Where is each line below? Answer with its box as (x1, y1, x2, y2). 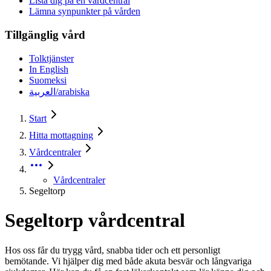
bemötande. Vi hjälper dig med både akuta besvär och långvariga (5, 255, 252, 266)
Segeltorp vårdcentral (5, 209, 185, 232)
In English (29, 64, 68, 74)
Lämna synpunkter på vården (29, 6, 140, 17)
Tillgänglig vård (5, 28, 85, 42)
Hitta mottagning (29, 129, 93, 140)
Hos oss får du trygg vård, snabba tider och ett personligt (5, 244, 220, 255)
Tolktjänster (29, 53, 74, 64)
